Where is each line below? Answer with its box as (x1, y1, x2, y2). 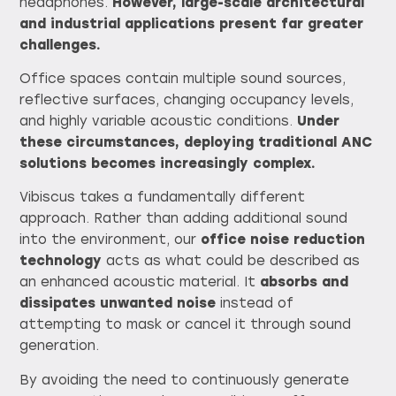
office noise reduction (201, 232, 366, 248)
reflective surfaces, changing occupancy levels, (19, 91, 354, 108)
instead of (216, 295, 294, 312)
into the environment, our (19, 232, 202, 248)
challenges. (19, 36, 102, 53)
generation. (19, 338, 100, 354)
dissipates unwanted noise (19, 295, 217, 312)
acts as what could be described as (102, 253, 361, 270)
